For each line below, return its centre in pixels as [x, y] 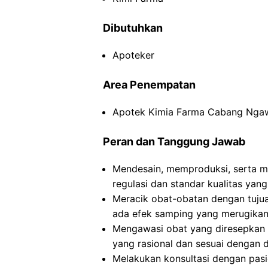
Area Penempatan [149, 85]
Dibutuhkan [133, 28]
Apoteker [133, 55]
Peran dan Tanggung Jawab [174, 141]
